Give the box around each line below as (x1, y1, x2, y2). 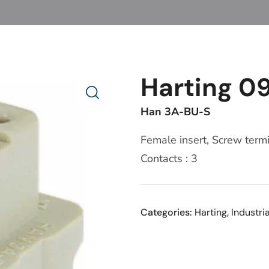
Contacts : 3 (141, 151, 198, 166)
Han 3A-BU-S (141, 104, 210, 119)
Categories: (141, 206, 195, 219)
